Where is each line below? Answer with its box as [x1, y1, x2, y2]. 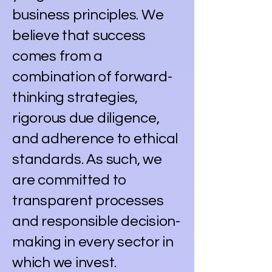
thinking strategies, [12, 89, 138, 105]
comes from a [12, 48, 103, 64]
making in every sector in [12, 234, 174, 250]
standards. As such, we [12, 151, 162, 167]
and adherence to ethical [12, 131, 178, 146]
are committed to [12, 172, 127, 188]
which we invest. [12, 254, 117, 270]
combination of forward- [12, 69, 172, 84]
